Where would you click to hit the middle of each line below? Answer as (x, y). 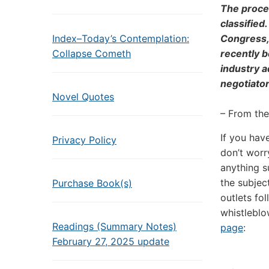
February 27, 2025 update (111, 241)
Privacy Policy (84, 140)
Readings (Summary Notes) (114, 226)
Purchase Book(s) (92, 183)
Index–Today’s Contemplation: (121, 38)
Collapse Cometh (92, 53)
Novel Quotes (83, 97)
